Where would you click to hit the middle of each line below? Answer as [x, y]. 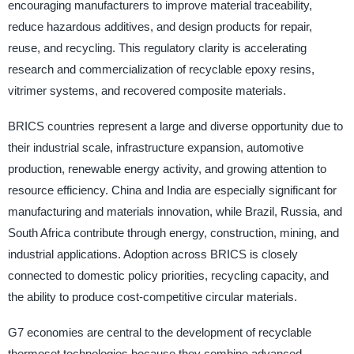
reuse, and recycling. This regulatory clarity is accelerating [157, 47]
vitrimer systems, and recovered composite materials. [147, 90]
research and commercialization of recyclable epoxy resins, [161, 69]
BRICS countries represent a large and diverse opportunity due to [175, 126]
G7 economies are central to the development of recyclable [159, 333]
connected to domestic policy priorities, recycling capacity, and [168, 276]
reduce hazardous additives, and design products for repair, [160, 26]
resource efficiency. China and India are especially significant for [172, 190]
